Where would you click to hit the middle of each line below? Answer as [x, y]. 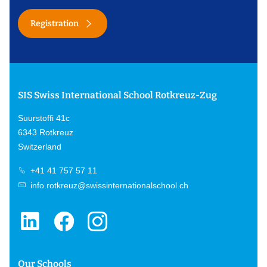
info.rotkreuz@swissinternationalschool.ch [108, 186]
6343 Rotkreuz [45, 132]
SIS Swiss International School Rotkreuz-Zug [117, 95]
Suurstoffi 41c [44, 118]
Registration [54, 23]
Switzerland [39, 146]
